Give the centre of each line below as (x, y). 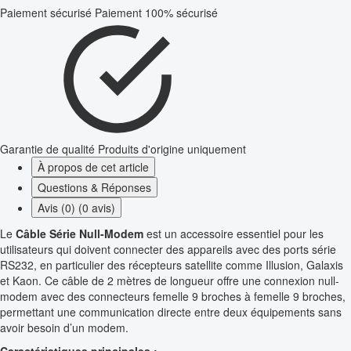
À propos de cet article (93, 167)
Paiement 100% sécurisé (156, 13)
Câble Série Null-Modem (80, 234)
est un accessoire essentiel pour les (233, 234)
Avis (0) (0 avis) (76, 208)
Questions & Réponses (94, 188)
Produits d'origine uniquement (172, 149)
